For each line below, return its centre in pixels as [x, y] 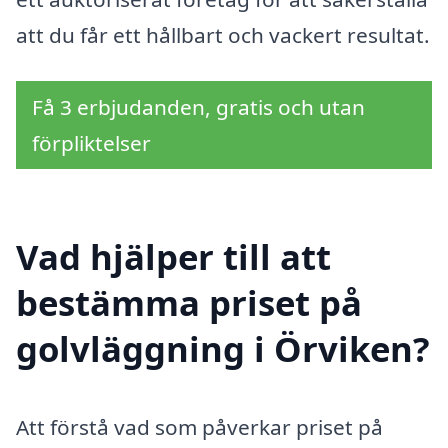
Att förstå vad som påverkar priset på [199, 426]
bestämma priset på [189, 302]
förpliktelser [91, 142]
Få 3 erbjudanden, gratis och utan [198, 106]
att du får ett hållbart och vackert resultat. [223, 35]
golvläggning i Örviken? [223, 348]
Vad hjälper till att [173, 256]
